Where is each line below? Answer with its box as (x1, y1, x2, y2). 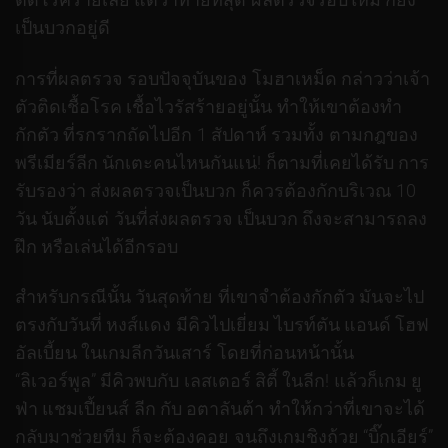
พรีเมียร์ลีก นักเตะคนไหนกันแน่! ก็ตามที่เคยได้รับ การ (15, 151, 429, 173)
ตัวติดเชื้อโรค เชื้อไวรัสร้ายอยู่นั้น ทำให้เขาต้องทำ (15, 95, 402, 117)
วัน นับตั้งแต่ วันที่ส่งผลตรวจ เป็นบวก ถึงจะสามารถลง (15, 207, 428, 229)
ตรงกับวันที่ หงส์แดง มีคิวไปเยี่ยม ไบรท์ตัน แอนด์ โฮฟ (15, 314, 430, 336)
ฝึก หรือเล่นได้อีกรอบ (15, 235, 179, 257)
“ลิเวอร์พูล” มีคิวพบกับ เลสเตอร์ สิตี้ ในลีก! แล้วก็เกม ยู (15, 370, 422, 392)
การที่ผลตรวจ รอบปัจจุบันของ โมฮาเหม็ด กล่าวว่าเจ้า (15, 67, 430, 89)
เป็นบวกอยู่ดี (15, 17, 110, 39)
